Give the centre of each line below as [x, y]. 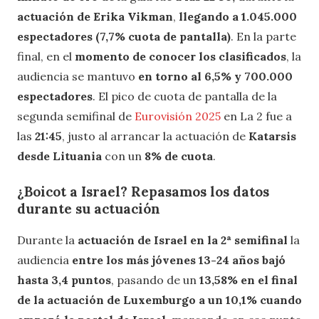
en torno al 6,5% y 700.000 [214, 76]
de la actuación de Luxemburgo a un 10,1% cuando [159, 300]
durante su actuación [89, 208]
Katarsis [272, 136]
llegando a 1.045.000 [236, 16]
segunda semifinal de [76, 116]
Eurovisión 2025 [178, 116]
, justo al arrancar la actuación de [155, 136]
